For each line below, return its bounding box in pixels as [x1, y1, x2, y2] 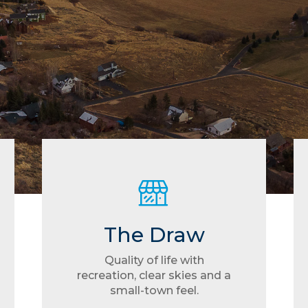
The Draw [103, 222, 205, 247]
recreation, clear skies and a [77, 269, 231, 282]
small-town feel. [109, 284, 199, 297]
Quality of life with [104, 254, 204, 267]
